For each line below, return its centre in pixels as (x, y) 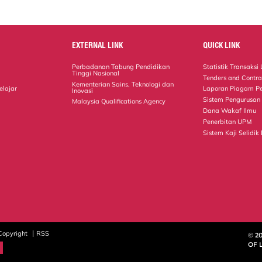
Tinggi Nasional (96, 73)
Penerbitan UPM (227, 121)
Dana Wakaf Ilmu (230, 111)
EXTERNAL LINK (98, 45)
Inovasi (83, 90)
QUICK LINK (222, 45)
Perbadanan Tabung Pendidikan (121, 66)
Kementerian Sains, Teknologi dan (123, 84)
